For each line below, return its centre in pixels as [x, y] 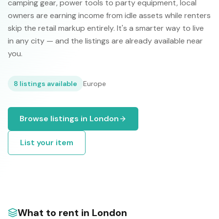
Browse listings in [55, 119]
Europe [95, 84]
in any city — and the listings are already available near [105, 41]
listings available [48, 84]
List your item [47, 142]
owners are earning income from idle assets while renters [109, 15]
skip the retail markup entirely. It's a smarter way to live [106, 28]
